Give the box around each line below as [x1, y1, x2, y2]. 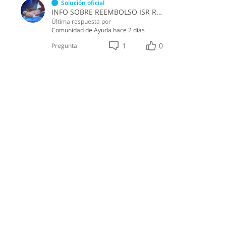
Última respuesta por [51, 17, 111, 26]
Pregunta [51, 41, 77, 50]
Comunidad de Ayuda [51, 25, 111, 34]
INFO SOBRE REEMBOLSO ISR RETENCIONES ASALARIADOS [156, 7, 162, 17]
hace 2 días [112, 25, 145, 34]
